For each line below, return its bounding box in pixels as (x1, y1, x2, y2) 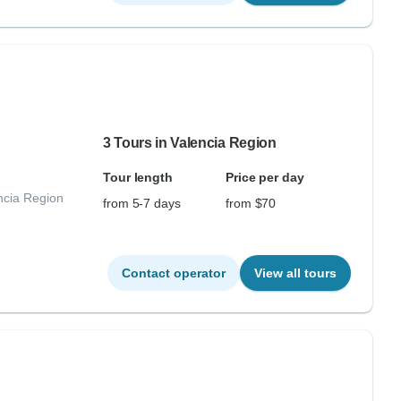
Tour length (102, 170, 174, 184)
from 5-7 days (102, 196, 181, 210)
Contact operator (121, 266, 226, 280)
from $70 (225, 196, 277, 210)
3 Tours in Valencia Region (102, 135, 277, 150)
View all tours (253, 266, 337, 280)
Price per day (225, 170, 304, 184)
